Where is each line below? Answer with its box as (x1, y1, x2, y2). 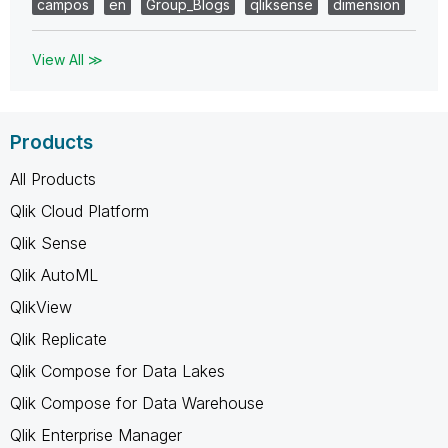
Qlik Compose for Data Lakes (10, 360, 225, 381)
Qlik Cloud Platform (10, 200, 149, 221)
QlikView (10, 296, 72, 317)
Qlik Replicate (10, 328, 107, 349)
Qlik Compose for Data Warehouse (10, 392, 264, 413)
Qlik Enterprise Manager (10, 424, 182, 445)
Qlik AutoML (10, 264, 98, 285)
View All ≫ (32, 50, 103, 68)
